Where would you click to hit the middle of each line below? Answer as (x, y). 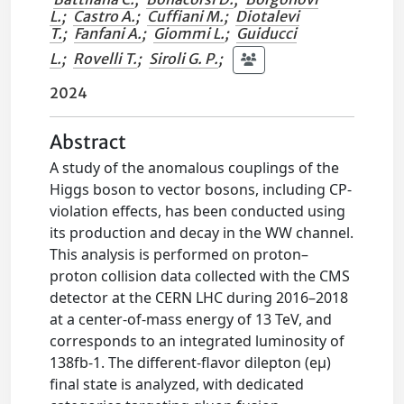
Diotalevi (268, 16)
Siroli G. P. (184, 58)
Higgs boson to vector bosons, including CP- (201, 189)
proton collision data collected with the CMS (200, 276)
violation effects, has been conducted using (198, 211)
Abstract (88, 142)
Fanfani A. (108, 33)
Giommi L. (189, 33)
